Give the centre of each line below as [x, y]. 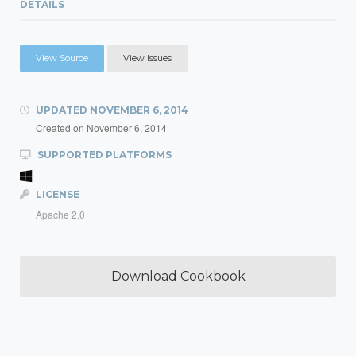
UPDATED [62, 110]
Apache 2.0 [60, 214]
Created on [61, 128]
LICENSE [56, 194]
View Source [62, 58]
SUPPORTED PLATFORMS [103, 155]
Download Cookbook [178, 276]
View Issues [147, 58]
